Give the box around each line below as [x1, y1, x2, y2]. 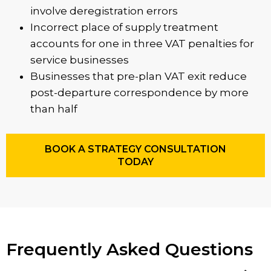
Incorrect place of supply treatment [30, 21, 218, 33]
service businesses [30, 54, 129, 66]
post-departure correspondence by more [30, 87, 249, 99]
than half [30, 103, 77, 115]
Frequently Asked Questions [6, 239, 253, 260]
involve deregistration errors [30, 5, 178, 17]
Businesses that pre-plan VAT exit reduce [30, 70, 247, 82]
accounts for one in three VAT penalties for [30, 38, 254, 50]
